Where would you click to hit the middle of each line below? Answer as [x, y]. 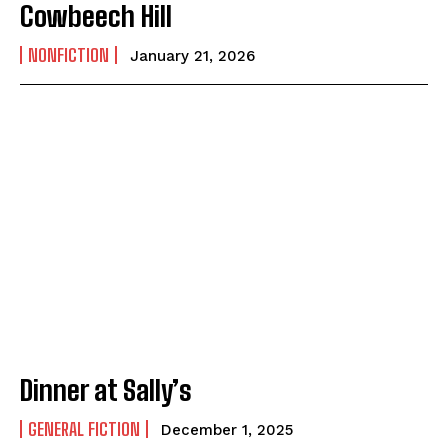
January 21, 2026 [192, 55]
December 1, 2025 [227, 429]
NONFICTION [68, 54]
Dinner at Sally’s [106, 389]
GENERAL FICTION [84, 428]
